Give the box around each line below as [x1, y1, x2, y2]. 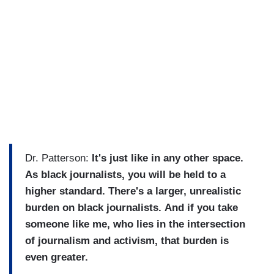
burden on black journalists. [25, 202, 161, 214]
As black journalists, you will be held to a [25, 169, 226, 181]
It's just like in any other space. [92, 152, 243, 165]
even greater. [25, 251, 88, 264]
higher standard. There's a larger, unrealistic [25, 185, 241, 198]
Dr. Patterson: [25, 152, 92, 165]
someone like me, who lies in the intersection [25, 218, 245, 231]
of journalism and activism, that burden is [25, 235, 229, 247]
